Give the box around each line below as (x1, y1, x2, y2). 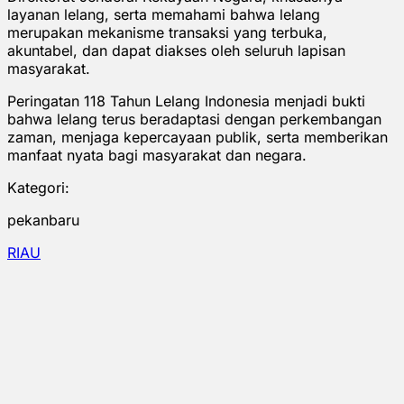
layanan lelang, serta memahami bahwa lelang (7, 5, 320, 23)
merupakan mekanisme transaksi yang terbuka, (7, 23, 327, 41)
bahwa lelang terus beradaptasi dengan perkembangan (7, 109, 381, 128)
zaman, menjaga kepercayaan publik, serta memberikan (7, 127, 388, 146)
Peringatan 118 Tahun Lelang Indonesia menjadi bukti (7, 91, 365, 110)
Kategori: (7, 178, 69, 197)
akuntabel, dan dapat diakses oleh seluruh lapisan (7, 41, 345, 60)
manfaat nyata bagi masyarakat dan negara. (7, 145, 307, 164)
